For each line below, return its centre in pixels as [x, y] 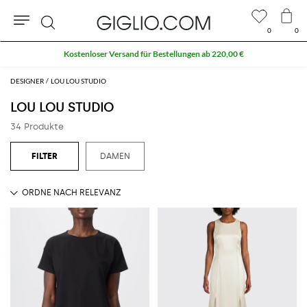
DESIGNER [27, 81]
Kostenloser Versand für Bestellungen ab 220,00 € [153, 54]
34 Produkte [37, 126]
